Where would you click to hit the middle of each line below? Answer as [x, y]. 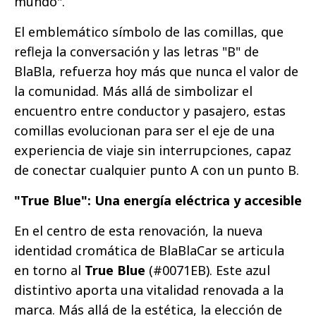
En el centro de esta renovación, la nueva [138, 230]
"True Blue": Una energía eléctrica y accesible [158, 200]
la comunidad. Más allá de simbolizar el [133, 91]
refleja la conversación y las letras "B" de [136, 51]
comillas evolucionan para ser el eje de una [144, 130]
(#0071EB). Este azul [208, 270]
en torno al [49, 270]
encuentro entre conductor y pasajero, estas [150, 110]
